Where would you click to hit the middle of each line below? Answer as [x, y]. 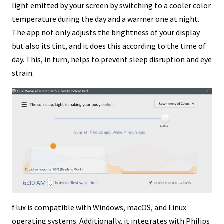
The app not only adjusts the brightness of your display [106, 32]
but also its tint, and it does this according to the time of [109, 46]
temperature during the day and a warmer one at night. [106, 19]
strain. [23, 73]
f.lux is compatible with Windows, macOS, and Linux [99, 208]
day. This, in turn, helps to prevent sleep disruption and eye [112, 59]
